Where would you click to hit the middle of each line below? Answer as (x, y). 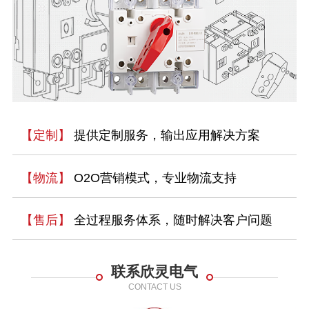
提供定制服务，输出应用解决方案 (165, 136)
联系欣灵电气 (154, 272)
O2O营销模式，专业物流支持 (153, 178)
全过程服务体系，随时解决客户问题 (171, 220)
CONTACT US (154, 287)
